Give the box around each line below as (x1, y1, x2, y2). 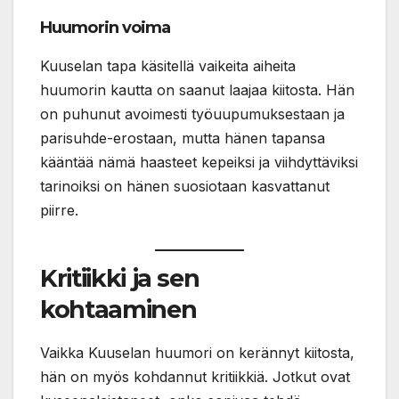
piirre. (40, 200, 78, 219)
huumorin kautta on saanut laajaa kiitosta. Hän (40, 80, 354, 99)
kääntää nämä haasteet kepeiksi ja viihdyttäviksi (40, 152, 358, 171)
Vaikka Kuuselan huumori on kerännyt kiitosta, (40, 343, 354, 362)
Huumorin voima (40, 17, 171, 37)
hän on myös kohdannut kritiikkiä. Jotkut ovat (40, 367, 350, 386)
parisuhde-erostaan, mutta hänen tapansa (40, 128, 325, 147)
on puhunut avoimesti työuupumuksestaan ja (40, 104, 345, 123)
